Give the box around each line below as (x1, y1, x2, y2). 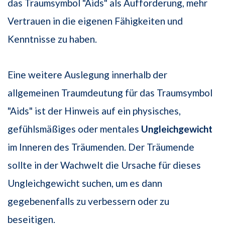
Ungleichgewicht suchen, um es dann (8, 177, 162, 189)
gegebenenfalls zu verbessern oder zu (8, 195, 169, 207)
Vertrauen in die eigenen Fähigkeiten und (8, 15, 183, 27)
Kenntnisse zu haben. (8, 33, 97, 45)
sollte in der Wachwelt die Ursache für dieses (8, 159, 201, 171)
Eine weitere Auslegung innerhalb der (8, 69, 167, 81)
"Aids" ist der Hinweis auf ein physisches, (8, 105, 181, 117)
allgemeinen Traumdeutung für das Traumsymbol (8, 87, 212, 99)
